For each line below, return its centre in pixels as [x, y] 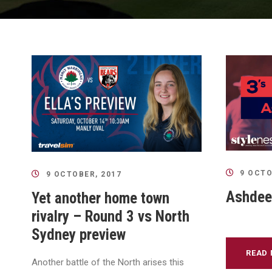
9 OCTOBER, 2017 [83, 174]
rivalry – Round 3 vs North [110, 216]
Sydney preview [79, 234]
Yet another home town [100, 198]
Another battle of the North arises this [108, 262]
